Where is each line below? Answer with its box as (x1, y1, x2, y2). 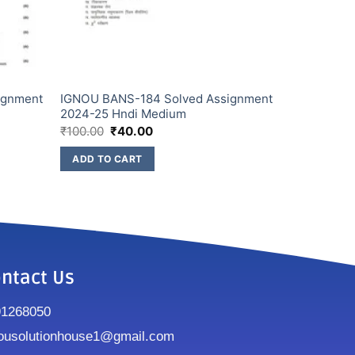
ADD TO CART (72, 152, 143, 165)
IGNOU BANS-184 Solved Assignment (59, 91, 273, 107)
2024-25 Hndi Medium (59, 106, 186, 122)
